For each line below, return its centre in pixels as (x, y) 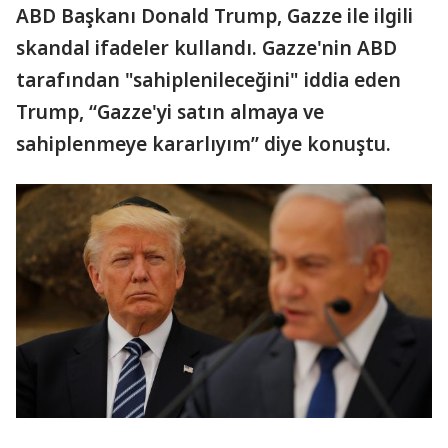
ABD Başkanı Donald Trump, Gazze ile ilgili (214, 16)
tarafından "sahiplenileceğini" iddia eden (208, 80)
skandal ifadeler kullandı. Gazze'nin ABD (206, 48)
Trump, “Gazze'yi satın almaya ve (170, 112)
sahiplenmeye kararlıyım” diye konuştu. (203, 144)
